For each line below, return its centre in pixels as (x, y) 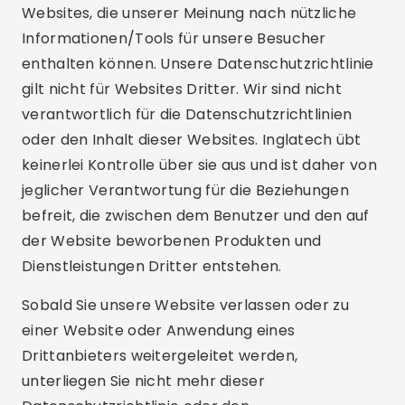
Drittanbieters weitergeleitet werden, (160, 356)
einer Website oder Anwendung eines (159, 330)
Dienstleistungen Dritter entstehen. (152, 266)
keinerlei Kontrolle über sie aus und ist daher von (199, 165)
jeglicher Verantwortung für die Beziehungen (185, 190)
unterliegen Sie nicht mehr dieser (143, 381)
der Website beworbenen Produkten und (172, 241)
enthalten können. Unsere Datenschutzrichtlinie (198, 64)
